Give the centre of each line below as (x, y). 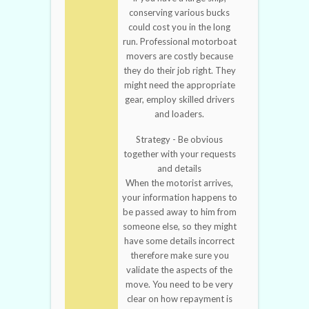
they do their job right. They (179, 71)
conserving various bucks (179, 13)
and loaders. (179, 114)
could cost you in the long (179, 27)
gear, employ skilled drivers (179, 100)
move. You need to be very (179, 285)
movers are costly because (179, 56)
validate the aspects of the (179, 270)
